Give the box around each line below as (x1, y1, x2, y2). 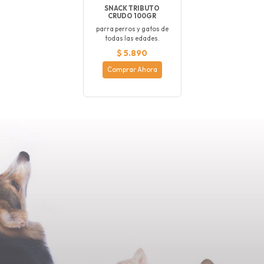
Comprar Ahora (107, 65, 157, 74)
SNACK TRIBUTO (104, 4, 160, 12)
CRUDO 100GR (108, 11, 156, 20)
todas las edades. (104, 34, 160, 42)
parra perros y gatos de (95, 24, 169, 33)
